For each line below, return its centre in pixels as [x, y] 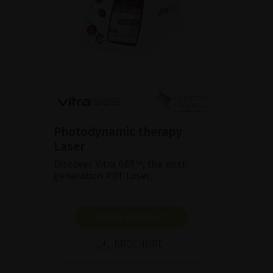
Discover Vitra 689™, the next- [121, 164]
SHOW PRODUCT [131, 217]
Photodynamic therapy [118, 131]
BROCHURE [138, 244]
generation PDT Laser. [103, 175]
